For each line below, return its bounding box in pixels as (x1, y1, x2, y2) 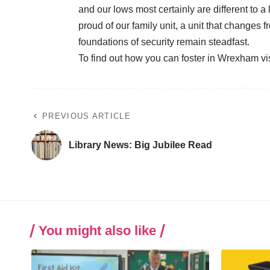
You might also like (39, 222, 156, 238)
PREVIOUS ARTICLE (42, 111, 131, 121)
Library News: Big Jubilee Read (69, 139, 212, 150)
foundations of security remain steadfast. (78, 36, 250, 47)
